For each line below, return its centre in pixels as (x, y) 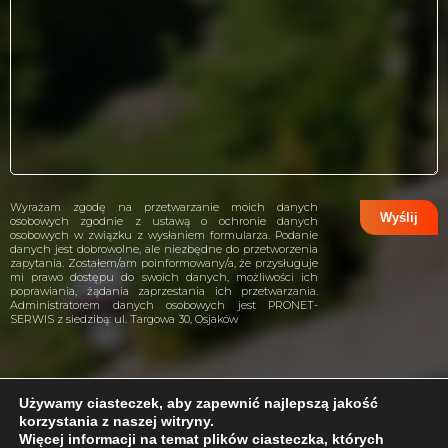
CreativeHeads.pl (300, 435)
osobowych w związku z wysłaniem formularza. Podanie (164, 235)
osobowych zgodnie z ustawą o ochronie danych (164, 221)
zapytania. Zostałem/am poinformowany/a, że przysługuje (164, 263)
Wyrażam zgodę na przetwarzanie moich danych (164, 207)
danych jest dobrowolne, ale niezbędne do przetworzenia (164, 249)
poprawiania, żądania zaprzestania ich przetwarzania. (164, 291)
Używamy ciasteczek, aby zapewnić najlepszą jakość (198, 403)
